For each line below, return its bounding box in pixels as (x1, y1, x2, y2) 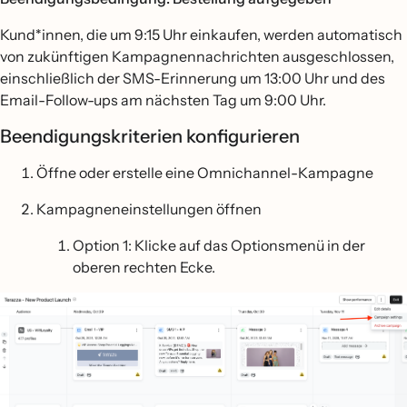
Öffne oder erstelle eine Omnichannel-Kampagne (36, 164, 373, 182)
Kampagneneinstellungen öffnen (36, 200, 262, 218)
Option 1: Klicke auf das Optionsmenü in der (73, 236, 365, 254)
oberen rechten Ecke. (73, 258, 215, 276)
